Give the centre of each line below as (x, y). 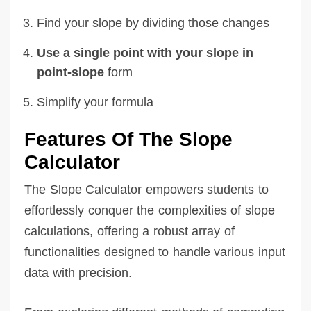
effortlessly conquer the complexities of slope (150, 210)
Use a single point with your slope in (145, 52)
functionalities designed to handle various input (155, 252)
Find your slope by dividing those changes (153, 23)
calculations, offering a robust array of (129, 231)
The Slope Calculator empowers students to (146, 189)
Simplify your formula (95, 102)
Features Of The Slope (128, 139)
